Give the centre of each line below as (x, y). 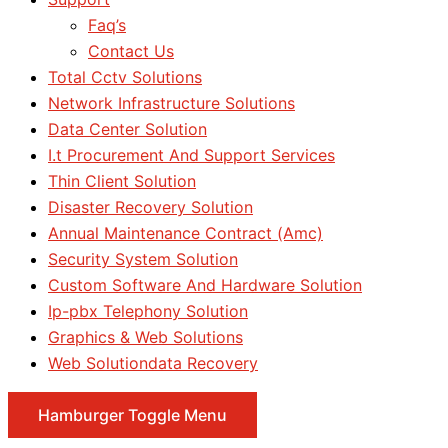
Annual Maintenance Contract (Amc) (185, 233)
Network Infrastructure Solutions (171, 103)
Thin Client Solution (122, 181)
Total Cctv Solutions (125, 77)
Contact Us (131, 51)
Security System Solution (143, 259)
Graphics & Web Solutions (145, 337)
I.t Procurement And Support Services (191, 155)
